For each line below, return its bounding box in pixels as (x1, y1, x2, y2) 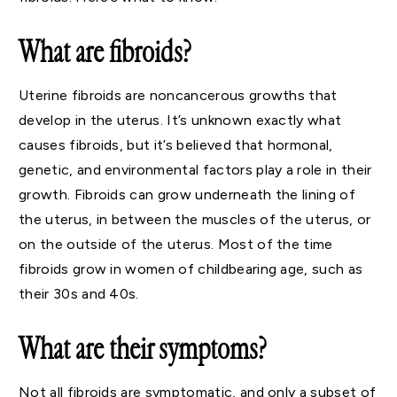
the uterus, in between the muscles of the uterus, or (19, 211, 371, 229)
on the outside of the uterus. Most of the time (19, 236, 333, 253)
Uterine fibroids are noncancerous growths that (19, 87, 338, 105)
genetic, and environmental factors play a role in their (19, 161, 372, 179)
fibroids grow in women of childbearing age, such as (19, 261, 363, 278)
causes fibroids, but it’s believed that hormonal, (19, 136, 333, 154)
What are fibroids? (19, 34, 191, 72)
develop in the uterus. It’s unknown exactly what (19, 112, 342, 129)
